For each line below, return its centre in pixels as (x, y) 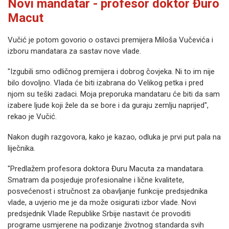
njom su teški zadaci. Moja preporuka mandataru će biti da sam (114, 94)
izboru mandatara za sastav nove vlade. (74, 51)
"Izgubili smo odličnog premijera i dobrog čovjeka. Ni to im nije (111, 72)
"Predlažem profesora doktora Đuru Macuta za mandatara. (106, 169)
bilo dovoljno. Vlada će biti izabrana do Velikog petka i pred (106, 83)
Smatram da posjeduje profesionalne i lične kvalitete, (96, 180)
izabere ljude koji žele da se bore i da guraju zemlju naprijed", (108, 106)
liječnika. (21, 148)
